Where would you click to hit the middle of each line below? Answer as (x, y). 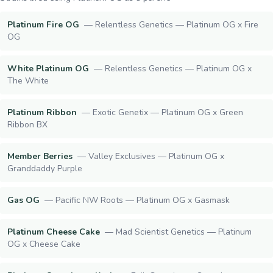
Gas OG (23, 200)
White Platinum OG (48, 69)
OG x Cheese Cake (44, 244)
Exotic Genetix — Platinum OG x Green (168, 112)
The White (28, 81)
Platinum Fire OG (43, 25)
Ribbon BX (27, 125)
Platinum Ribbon (42, 112)
